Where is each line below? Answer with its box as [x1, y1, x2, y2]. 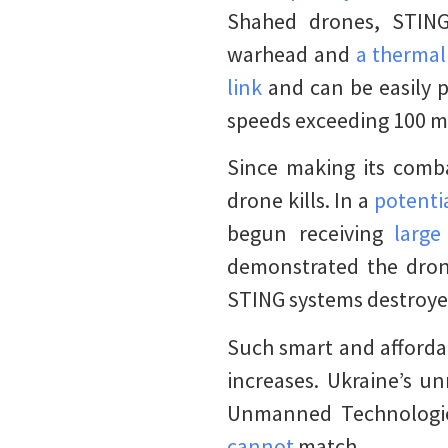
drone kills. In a [227, 186, 374, 215]
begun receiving [227, 219, 395, 248]
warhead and [227, 39, 356, 68]
